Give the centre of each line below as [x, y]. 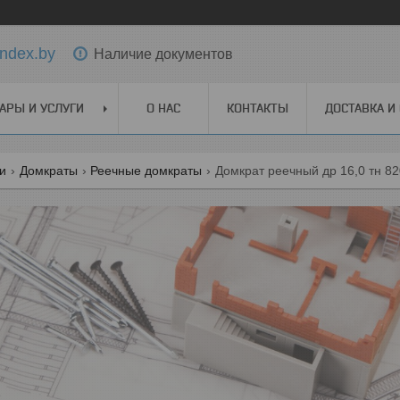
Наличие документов [163, 54]
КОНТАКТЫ [258, 108]
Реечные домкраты [146, 171]
